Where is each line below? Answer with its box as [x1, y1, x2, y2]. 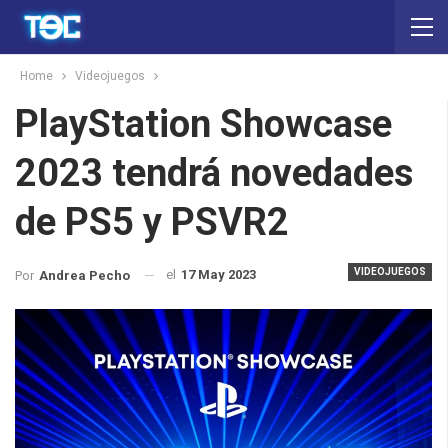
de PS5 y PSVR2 [15, 200, 289, 244]
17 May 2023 [181, 267, 256, 282]
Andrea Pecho [39, 267, 130, 283]
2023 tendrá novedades [15, 151, 413, 195]
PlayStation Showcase [15, 102, 392, 146]
